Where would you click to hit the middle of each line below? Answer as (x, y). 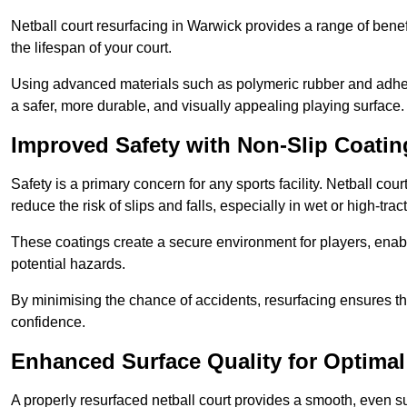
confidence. (48, 323)
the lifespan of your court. (91, 48)
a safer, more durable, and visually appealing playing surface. (208, 106)
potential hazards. (68, 264)
